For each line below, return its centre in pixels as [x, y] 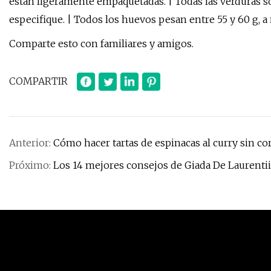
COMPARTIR [38, 81]
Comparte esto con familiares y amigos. [101, 44]
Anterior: [31, 143]
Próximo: [31, 165]
